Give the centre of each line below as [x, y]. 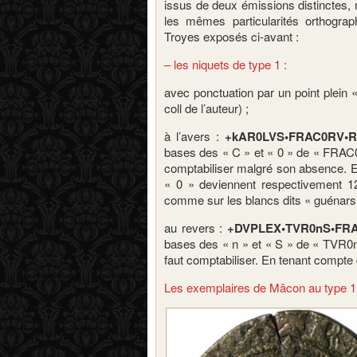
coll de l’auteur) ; [206, 108]
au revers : [196, 228]
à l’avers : [194, 136]
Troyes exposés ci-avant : [231, 36]
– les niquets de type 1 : [226, 64]
